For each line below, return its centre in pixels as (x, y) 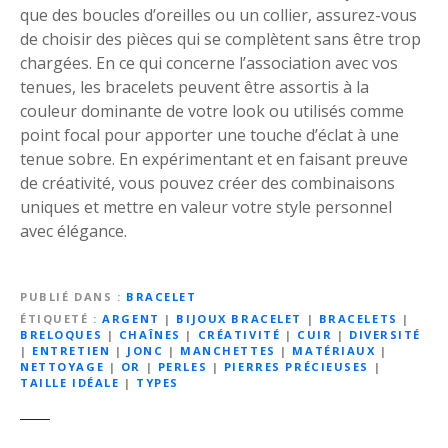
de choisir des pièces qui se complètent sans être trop (220, 38)
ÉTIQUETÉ (54, 318)
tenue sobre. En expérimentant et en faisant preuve (214, 158)
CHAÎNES (149, 334)
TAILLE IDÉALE (70, 382)
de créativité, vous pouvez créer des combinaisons (207, 182)
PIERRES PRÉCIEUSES (296, 366)
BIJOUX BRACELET (239, 318)
